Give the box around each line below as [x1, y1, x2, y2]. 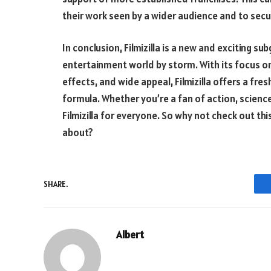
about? [62, 126, 93, 140]
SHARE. [44, 178, 68, 189]
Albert [116, 228, 144, 242]
